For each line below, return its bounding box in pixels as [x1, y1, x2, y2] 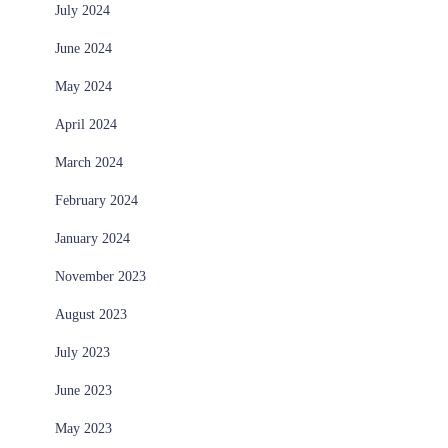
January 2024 [55, 231, 130, 247]
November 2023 [55, 269, 146, 285]
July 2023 [55, 345, 110, 361]
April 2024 [55, 117, 117, 133]
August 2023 [55, 307, 127, 323]
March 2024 [55, 155, 123, 171]
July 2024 [55, 3, 110, 19]
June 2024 [55, 41, 112, 57]
